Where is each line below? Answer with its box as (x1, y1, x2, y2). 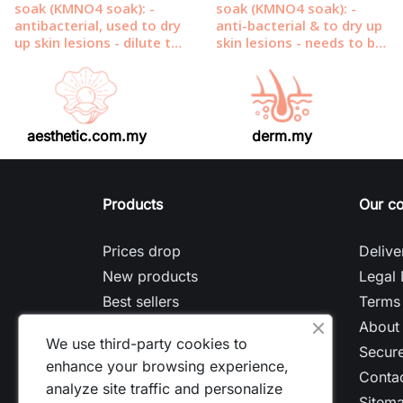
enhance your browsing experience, (46, 357, 289, 375)
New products (103, 267, 198, 286)
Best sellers (103, 292, 179, 311)
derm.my (251, 127, 312, 146)
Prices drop (103, 242, 181, 261)
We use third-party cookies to (46, 335, 247, 353)
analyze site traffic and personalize (46, 380, 282, 398)
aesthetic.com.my (26, 127, 147, 146)
